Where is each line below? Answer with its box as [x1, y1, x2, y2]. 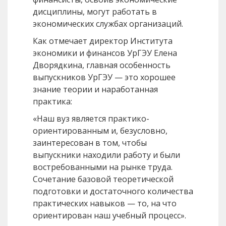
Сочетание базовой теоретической [33, 174, 174, 185]
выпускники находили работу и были [33, 149, 180, 161]
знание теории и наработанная [33, 84, 158, 95]
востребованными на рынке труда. [33, 161, 173, 173]
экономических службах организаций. [33, 18, 183, 30]
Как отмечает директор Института [33, 35, 173, 47]
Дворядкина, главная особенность [33, 60, 171, 71]
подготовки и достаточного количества [33, 186, 193, 197]
